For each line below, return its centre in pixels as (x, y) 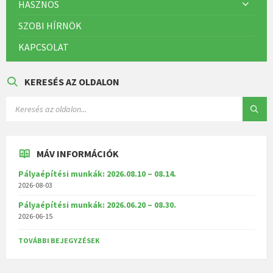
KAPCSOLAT (44, 47)
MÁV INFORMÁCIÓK (78, 154)
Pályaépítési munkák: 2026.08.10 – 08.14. (97, 174)
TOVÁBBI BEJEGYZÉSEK (59, 241)
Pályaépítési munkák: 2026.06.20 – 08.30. (97, 205)
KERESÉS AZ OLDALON (72, 82)
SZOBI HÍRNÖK (50, 26)
